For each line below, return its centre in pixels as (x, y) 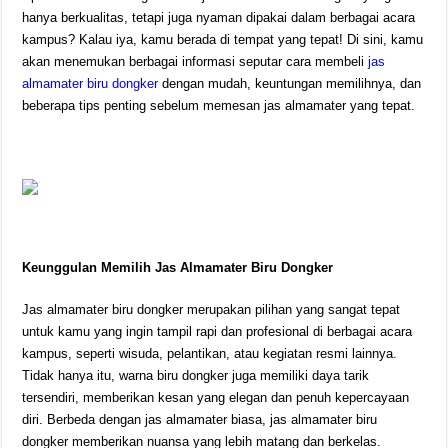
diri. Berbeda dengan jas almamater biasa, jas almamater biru (200, 419)
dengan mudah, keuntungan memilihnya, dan (290, 83)
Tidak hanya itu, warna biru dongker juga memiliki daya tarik (196, 375)
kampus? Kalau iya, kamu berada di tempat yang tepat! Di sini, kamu (223, 39)
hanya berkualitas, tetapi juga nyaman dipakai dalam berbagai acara (219, 17)
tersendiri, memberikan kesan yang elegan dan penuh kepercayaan (216, 397)
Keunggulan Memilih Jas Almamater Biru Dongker (178, 267)
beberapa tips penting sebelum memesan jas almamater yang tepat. (219, 105)
